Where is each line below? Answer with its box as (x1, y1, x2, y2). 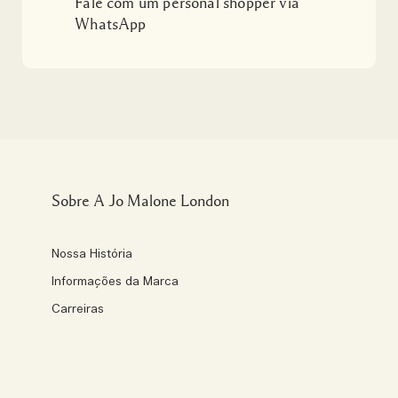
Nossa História (52, 247, 132, 262)
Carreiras (52, 302, 104, 317)
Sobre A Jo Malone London (52, 193, 230, 209)
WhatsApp (75, 16, 147, 32)
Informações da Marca (52, 275, 179, 290)
